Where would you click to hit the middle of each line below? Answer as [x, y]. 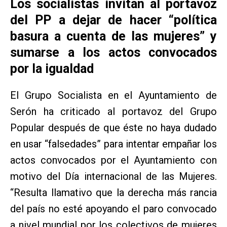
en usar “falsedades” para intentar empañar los [113, 144]
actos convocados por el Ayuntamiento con [113, 160]
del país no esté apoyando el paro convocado [113, 209]
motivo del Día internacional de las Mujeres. [113, 177]
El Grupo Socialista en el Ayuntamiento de [113, 96]
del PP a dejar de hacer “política [113, 20]
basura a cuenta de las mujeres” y [113, 36]
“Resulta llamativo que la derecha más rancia [113, 193]
